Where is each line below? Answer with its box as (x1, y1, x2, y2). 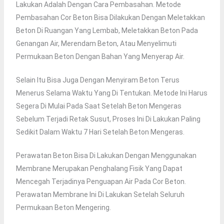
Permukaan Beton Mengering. (15, 203, 111, 212)
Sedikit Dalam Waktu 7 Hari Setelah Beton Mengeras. (15, 128, 184, 136)
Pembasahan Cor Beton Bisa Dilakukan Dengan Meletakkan (15, 13, 205, 22)
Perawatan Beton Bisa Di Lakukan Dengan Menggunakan (15, 151, 196, 160)
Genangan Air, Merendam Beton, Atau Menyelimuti (15, 39, 176, 48)
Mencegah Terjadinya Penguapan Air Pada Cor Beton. (15, 177, 186, 186)
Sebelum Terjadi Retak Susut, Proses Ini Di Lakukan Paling (15, 115, 200, 123)
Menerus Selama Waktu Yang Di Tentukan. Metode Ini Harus (15, 89, 207, 97)
